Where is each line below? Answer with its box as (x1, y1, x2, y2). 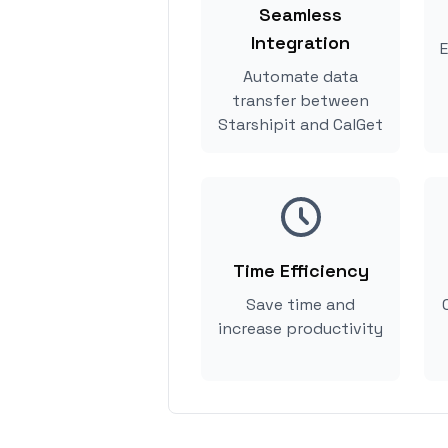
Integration (251, 31, 350, 54)
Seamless (259, 3, 342, 26)
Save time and (246, 294, 355, 315)
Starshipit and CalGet (218, 114, 383, 135)
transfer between (232, 90, 369, 111)
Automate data (243, 66, 358, 87)
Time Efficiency (232, 259, 369, 282)
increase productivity (218, 318, 383, 339)
